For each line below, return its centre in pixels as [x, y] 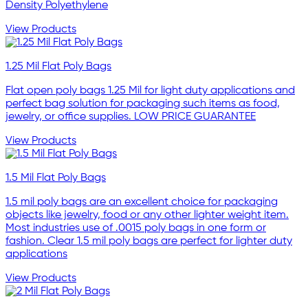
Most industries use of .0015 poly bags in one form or [136, 228]
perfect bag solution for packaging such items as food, [143, 103]
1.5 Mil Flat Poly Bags [56, 178]
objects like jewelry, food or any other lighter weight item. [147, 215]
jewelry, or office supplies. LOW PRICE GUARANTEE [131, 117]
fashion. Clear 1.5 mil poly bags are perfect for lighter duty [149, 241]
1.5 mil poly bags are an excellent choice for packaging [142, 202]
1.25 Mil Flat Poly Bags [58, 66]
